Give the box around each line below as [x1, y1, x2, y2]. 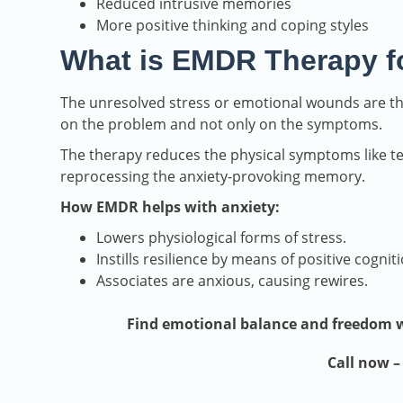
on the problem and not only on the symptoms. [60, 114, 382, 135]
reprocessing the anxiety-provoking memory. [60, 166, 365, 187]
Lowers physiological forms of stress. [96, 228, 346, 248]
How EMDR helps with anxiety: [60, 197, 280, 218]
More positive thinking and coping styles [96, 15, 369, 36]
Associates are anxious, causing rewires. [96, 271, 368, 291]
